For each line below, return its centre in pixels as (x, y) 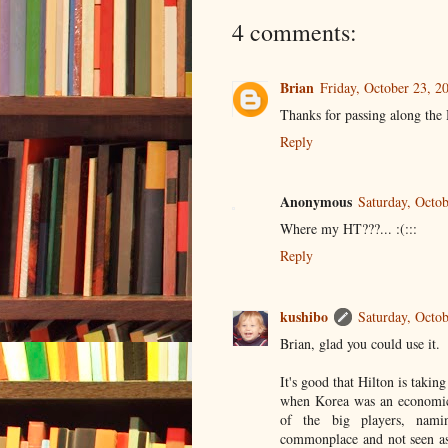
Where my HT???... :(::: (348, 229)
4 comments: (294, 31)
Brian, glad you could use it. (360, 343)
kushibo (304, 316)
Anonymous (316, 202)
